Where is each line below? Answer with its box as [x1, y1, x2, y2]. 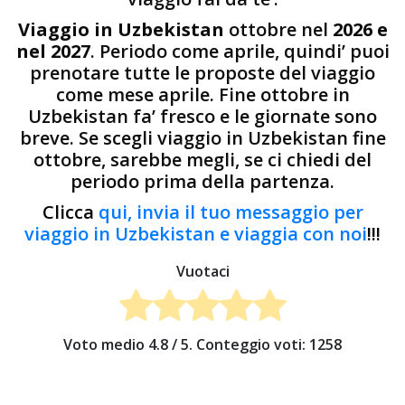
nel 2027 [15, 38, 90, 63]
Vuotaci [175, 260, 230, 281]
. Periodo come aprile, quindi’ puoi [89, 38, 390, 63]
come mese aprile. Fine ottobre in [55, 81, 350, 107]
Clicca [42, 199, 99, 224]
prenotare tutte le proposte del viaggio [30, 60, 375, 85]
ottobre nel [223, 16, 333, 42]
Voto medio [63, 334, 148, 355]
